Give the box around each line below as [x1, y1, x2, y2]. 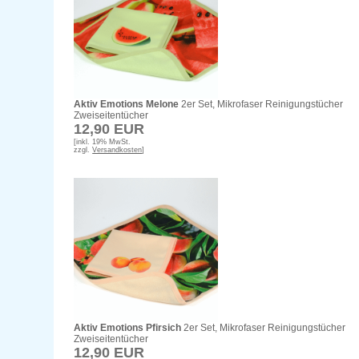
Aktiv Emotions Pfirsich [74, 322, 182, 334]
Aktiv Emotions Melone [74, 99, 179, 111]
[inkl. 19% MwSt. [74, 138, 131, 147]
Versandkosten [92, 146, 143, 155]
